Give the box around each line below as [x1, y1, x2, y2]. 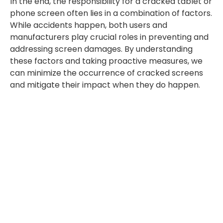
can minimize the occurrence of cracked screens [10, 67, 203, 79]
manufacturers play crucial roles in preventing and [10, 31, 209, 43]
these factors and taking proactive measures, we [10, 55, 203, 67]
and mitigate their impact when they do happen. [10, 79, 200, 91]
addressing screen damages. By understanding [10, 43, 193, 55]
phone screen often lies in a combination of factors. [10, 7, 212, 19]
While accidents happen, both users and [10, 19, 167, 31]
